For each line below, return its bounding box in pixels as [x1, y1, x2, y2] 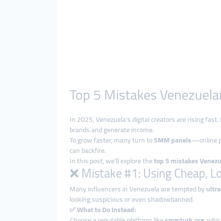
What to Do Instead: [77, 203, 136, 216]
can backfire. [70, 144, 106, 157]
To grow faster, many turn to [70, 134, 154, 147]
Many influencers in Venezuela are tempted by [70, 183, 206, 195]
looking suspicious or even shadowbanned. [70, 193, 194, 206]
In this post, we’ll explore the [70, 154, 154, 167]
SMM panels [154, 134, 191, 147]
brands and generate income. [70, 123, 154, 136]
